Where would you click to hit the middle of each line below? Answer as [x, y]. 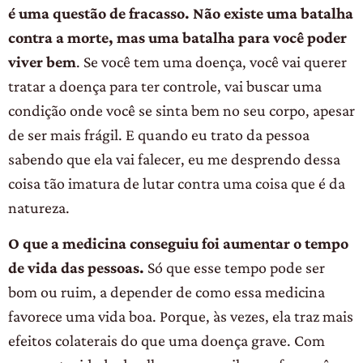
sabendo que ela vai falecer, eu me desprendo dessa [174, 158]
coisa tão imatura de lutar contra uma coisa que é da [177, 183]
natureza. [39, 207]
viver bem [42, 61]
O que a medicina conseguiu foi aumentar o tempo [178, 243]
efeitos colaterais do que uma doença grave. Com [167, 341]
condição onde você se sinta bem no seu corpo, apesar [181, 110]
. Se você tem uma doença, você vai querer [211, 61]
